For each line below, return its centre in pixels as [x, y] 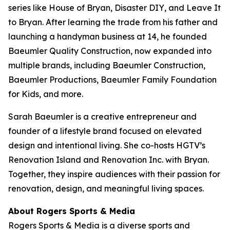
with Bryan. [186, 159]
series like [28, 7]
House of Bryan [80, 7]
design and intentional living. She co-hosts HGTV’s [107, 145]
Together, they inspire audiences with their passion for [114, 174]
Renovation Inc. [132, 159]
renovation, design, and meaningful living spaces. [106, 188]
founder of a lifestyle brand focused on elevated [105, 131]
